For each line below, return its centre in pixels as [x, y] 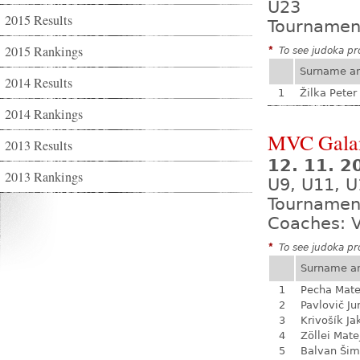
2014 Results [39, 83]
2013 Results [39, 145]
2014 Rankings [44, 114]
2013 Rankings [44, 177]
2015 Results [39, 20]
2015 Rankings [44, 51]
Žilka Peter [328, 93]
